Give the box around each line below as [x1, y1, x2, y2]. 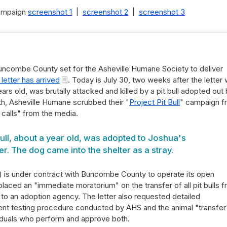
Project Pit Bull [129, 97, 180, 107]
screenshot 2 [83, 7, 128, 17]
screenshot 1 [28, 7, 72, 17]
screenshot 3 [139, 7, 185, 17]
